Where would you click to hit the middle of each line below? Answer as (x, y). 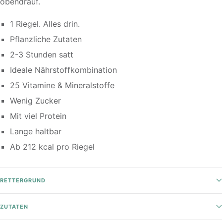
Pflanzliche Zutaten (46, 39)
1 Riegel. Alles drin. (45, 24)
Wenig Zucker (35, 100)
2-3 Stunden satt (42, 54)
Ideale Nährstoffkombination (63, 70)
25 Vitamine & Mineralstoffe (62, 85)
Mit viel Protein (38, 116)
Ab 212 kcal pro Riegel (52, 146)
